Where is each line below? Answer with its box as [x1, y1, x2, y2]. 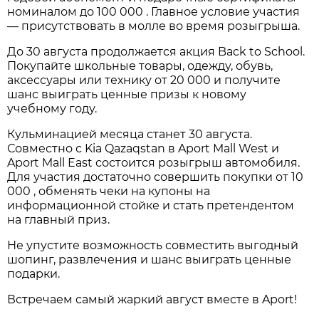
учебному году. [7, 101, 98, 115]
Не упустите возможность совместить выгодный [7, 238, 299, 252]
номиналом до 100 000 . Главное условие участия [7, 4, 300, 19]
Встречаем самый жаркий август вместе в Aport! [7, 292, 298, 306]
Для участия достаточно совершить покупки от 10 [7, 169, 304, 184]
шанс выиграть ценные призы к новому [7, 87, 247, 101]
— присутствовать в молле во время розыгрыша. [7, 19, 300, 33]
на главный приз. [7, 212, 110, 226]
